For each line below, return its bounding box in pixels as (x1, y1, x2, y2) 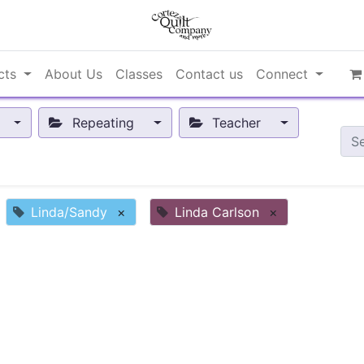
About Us (45, 66, 103, 83)
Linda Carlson (175, 204, 259, 221)
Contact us (175, 66, 244, 83)
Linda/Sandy (31, 204, 107, 221)
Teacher (207, 115, 265, 132)
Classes (115, 66, 163, 83)
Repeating (67, 115, 138, 132)
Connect (256, 66, 309, 83)
